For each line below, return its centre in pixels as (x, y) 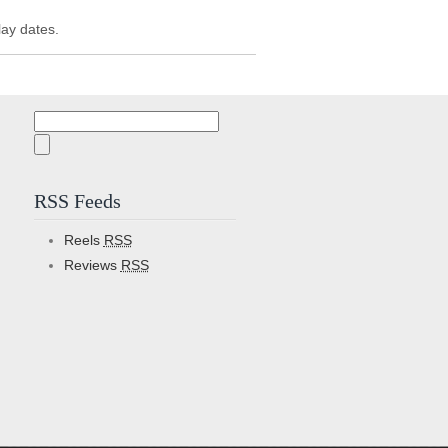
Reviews (92, 265)
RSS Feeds (77, 201)
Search (55, 120)
